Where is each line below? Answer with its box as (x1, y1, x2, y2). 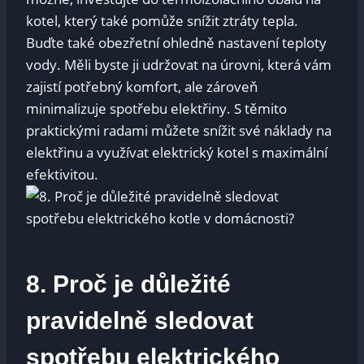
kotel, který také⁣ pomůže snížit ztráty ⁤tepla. (26, 11, 298, 30)
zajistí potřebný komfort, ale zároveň (26, 76, 258, 96)
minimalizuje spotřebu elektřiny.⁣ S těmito (26, 98, 287, 118)
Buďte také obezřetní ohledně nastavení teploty (26, 32, 327, 52)
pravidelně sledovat (26, 306, 253, 334)
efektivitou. (26, 164, 98, 184)
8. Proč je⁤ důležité (26, 270, 231, 297)
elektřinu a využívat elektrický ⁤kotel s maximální (26, 142, 327, 162)
